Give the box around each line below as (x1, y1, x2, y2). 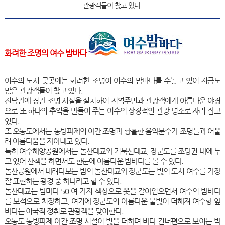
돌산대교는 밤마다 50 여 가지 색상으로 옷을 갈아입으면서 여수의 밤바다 (4, 186, 221, 195)
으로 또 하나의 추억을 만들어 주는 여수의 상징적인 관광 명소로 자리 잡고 (4, 106, 221, 115)
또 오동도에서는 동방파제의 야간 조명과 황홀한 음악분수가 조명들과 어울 (4, 126, 221, 135)
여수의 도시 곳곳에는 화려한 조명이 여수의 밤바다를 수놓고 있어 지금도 (4, 76, 221, 85)
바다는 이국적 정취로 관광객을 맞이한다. (4, 206, 124, 215)
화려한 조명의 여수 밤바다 (4, 48, 88, 58)
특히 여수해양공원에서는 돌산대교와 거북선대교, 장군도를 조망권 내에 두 (4, 146, 221, 155)
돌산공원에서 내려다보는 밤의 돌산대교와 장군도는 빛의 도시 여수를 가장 (4, 166, 221, 175)
